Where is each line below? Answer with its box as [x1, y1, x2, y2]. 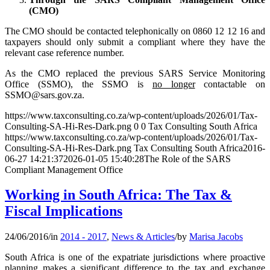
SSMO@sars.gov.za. [5, 89, 84, 100]
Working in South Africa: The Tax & [5, 187, 232, 203]
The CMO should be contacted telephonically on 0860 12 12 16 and [5, 25, 265, 36]
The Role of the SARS [144, 153, 231, 164]
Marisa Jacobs [189, 231, 243, 242]
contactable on [195, 78, 265, 89]
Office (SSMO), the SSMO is [5, 78, 152, 89]
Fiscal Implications [5, 203, 122, 219]
